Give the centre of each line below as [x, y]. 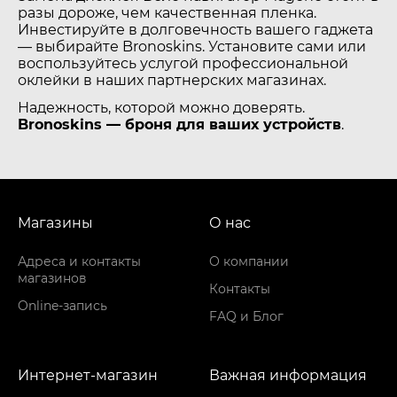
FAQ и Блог [246, 316]
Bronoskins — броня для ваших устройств [179, 125]
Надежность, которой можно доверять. [161, 108]
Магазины [55, 223]
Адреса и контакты [79, 261]
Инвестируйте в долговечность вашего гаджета [195, 30]
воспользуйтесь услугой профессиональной [183, 63]
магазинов [52, 278]
